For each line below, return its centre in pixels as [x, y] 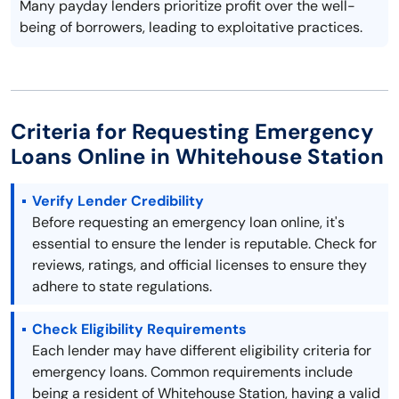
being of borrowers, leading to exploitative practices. [191, 28]
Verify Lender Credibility [118, 201]
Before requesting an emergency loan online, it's [188, 223]
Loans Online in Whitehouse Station [197, 157]
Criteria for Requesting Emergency [192, 132]
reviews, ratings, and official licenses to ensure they [199, 265]
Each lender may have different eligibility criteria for [202, 351]
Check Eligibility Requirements [139, 330]
